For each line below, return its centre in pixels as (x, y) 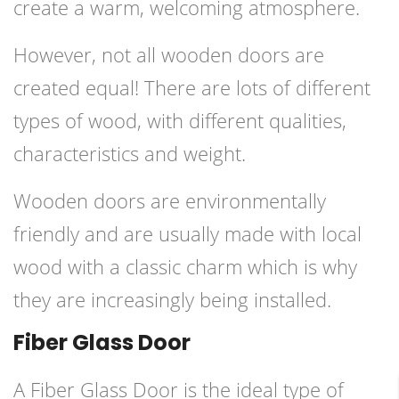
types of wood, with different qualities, (180, 121)
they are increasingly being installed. (172, 300)
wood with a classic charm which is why (185, 267)
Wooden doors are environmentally (170, 201)
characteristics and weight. (130, 154)
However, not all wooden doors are (169, 55)
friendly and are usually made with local (187, 234)
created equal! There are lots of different (192, 88)
